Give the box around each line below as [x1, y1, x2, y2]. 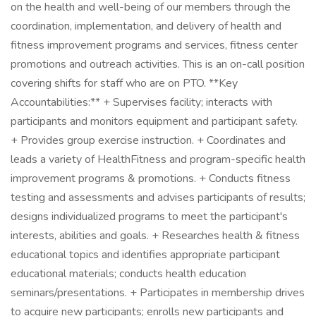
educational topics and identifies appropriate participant [11, 247, 280, 262]
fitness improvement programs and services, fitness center [11, 37, 298, 53]
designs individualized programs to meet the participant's [11, 209, 288, 224]
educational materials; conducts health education [11, 266, 246, 281]
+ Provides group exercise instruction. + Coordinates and [11, 133, 286, 148]
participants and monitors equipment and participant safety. [11, 114, 298, 129]
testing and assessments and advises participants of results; [11, 190, 305, 205]
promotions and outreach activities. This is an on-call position [11, 56, 305, 72]
